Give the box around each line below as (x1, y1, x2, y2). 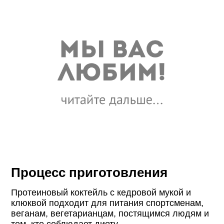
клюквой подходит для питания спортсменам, (11, 197, 204, 208)
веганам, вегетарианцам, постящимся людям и (11, 208, 209, 218)
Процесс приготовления (11, 165, 168, 179)
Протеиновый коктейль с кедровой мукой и (11, 187, 191, 197)
